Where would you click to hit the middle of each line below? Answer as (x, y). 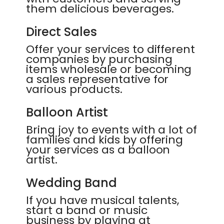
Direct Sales (61, 32)
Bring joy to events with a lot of (112, 130)
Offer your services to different (111, 49)
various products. (74, 89)
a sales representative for (97, 79)
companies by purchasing (99, 59)
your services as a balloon (98, 150)
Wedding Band (71, 183)
